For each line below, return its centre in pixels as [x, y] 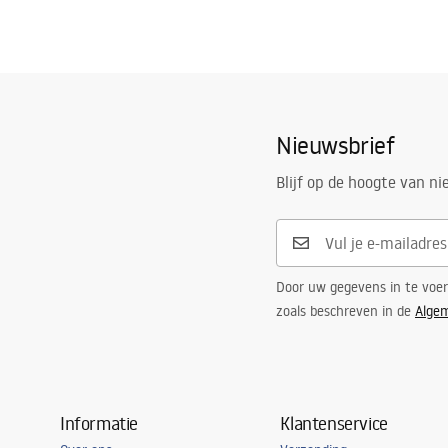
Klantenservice [334, 423]
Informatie [99, 423]
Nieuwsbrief [335, 144]
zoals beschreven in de [345, 311]
